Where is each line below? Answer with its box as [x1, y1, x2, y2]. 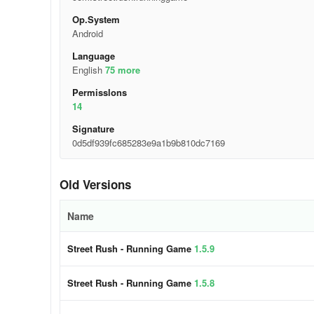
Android [71, 27, 103, 40]
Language [71, 49, 115, 62]
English [71, 63, 105, 76]
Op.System [71, 13, 120, 26]
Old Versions [60, 176, 131, 193]
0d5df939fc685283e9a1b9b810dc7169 [71, 136, 225, 149]
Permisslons [71, 86, 127, 99]
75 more [104, 63, 140, 76]
